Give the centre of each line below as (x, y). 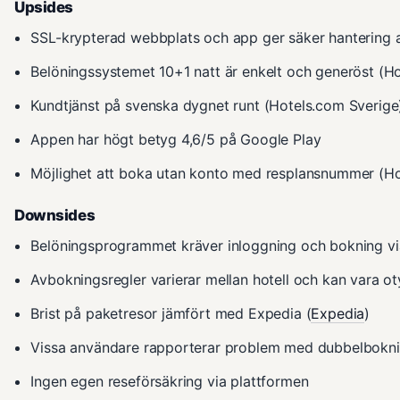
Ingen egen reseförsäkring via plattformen (170, 381)
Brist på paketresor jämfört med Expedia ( (171, 313)
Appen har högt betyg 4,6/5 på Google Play (176, 139)
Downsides (55, 215)
